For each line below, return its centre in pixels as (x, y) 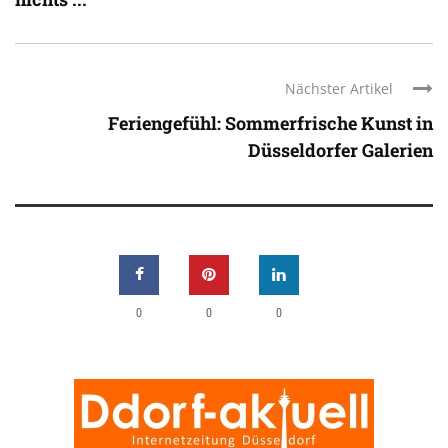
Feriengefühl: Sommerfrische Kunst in (270, 123)
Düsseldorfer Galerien (340, 150)
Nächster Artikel (339, 89)
